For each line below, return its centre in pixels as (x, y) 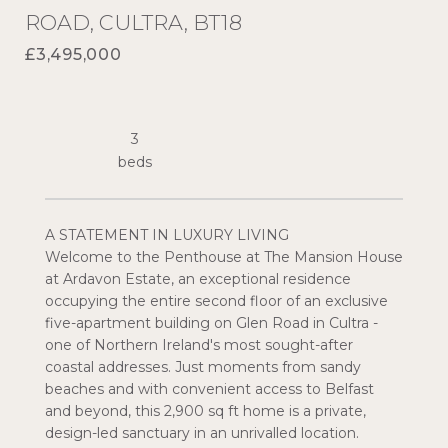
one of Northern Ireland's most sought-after (199, 345)
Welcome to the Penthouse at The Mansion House (224, 257)
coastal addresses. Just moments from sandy (203, 367)
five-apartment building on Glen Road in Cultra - (211, 323)
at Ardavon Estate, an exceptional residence (198, 279)
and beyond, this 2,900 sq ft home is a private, (205, 411)
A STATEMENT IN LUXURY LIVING (167, 235)
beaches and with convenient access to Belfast (209, 389)
